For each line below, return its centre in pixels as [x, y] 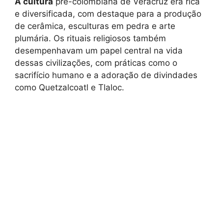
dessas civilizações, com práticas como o [96, 63]
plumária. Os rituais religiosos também [90, 38]
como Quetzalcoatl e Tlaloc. [69, 87]
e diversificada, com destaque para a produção [108, 14]
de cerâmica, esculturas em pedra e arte [95, 26]
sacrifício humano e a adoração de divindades [106, 75]
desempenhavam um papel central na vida [99, 51]
